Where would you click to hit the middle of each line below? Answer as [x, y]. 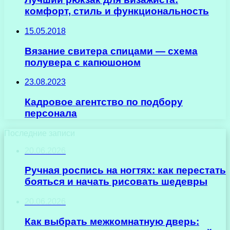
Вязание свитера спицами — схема [111, 51]
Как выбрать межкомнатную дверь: [112, 221]
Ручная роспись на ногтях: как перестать [125, 170]
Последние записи [40, 133]
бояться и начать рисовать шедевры [116, 182]
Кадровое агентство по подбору [104, 102]
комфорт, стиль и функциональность [117, 11]
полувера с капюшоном [83, 62]
